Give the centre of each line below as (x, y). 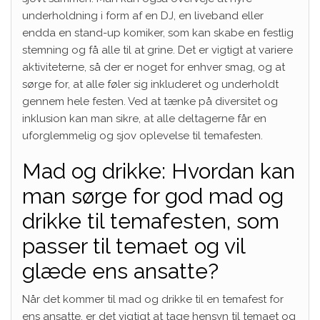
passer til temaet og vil (134, 246)
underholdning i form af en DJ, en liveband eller (143, 15)
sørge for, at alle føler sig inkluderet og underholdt (150, 84)
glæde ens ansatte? (120, 271)
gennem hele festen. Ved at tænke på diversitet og (150, 101)
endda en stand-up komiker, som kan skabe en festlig (158, 32)
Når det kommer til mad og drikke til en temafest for (153, 299)
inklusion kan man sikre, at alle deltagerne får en (144, 118)
